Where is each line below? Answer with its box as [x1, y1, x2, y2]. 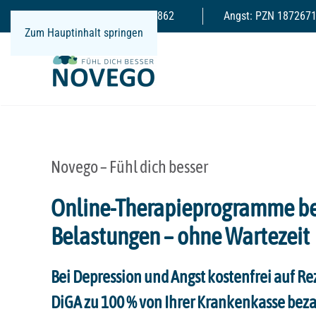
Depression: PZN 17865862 [51, 9, 174, 23]
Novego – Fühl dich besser [51, 157, 208, 176]
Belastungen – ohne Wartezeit [51, 222, 310, 250]
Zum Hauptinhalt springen [25, 26, 143, 39]
